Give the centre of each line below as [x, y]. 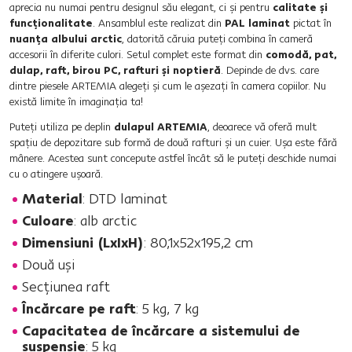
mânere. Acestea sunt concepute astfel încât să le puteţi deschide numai [173, 158]
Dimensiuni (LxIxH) [83, 242]
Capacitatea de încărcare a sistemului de [161, 330]
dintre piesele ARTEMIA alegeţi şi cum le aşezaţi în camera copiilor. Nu [168, 86]
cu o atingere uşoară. [56, 174]
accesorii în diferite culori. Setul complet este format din [137, 54]
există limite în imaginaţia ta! [76, 101]
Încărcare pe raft [79, 308]
